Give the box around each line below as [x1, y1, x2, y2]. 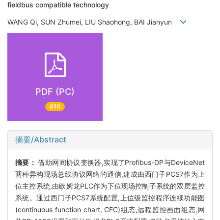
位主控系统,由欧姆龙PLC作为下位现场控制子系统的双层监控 [15, 181, 205, 190]
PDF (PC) [35, 86, 75, 97]
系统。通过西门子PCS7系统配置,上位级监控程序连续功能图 [15, 193, 205, 202]
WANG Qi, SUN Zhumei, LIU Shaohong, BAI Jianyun [7, 17, 180, 26]
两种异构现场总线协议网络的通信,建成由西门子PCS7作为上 [15, 169, 205, 178]
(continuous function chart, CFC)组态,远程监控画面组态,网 [15, 205, 205, 214]
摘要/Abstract [15, 134, 66, 144]
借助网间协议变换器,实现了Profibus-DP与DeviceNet [38, 158, 205, 166]
